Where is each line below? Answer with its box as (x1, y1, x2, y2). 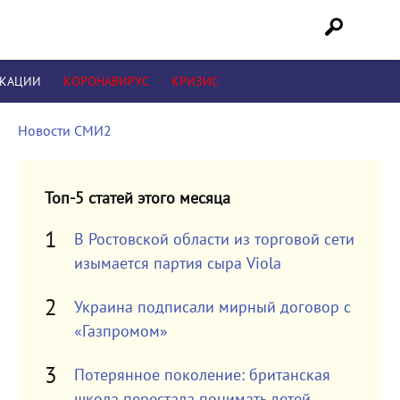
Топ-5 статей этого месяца (44, 189, 230, 208)
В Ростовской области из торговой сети (73, 230, 354, 249)
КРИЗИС (171, 74, 219, 89)
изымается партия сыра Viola (73, 254, 281, 273)
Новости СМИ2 (17, 123, 112, 139)
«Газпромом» (73, 322, 168, 341)
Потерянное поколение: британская (73, 366, 330, 385)
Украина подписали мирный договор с (73, 298, 351, 317)
